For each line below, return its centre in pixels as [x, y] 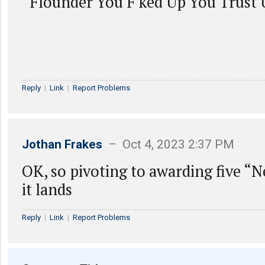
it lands [47, 189]
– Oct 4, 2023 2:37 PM [168, 144]
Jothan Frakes [62, 144]
